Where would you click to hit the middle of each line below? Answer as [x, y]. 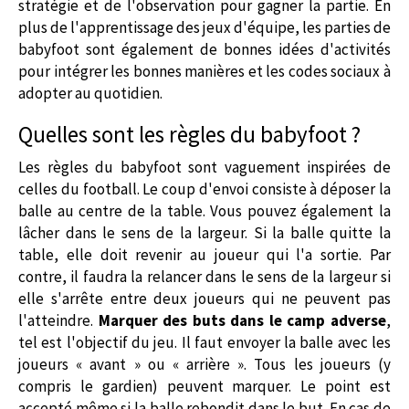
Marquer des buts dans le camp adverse [242, 320]
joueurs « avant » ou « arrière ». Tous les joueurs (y [204, 364]
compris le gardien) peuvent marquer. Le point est [204, 386]
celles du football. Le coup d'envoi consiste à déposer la [204, 189]
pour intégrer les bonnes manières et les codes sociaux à [204, 71]
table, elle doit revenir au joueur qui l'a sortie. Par [204, 254]
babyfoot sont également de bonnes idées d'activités [204, 49]
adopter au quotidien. [90, 93]
